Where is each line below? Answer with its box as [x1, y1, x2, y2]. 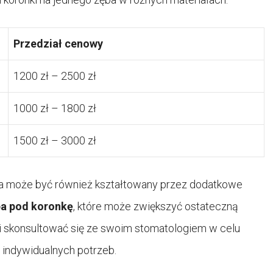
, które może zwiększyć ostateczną [73, 199, 238, 213]
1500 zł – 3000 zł [13, 133, 96, 147]
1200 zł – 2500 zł [13, 69, 96, 82]
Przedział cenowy [13, 37, 103, 50]
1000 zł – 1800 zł [13, 101, 96, 115]
